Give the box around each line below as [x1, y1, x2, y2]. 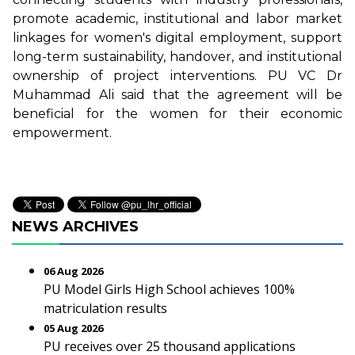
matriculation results [44, 300, 167, 317]
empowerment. [13, 124, 112, 140]
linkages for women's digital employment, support [13, 29, 342, 45]
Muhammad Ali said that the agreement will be [13, 86, 342, 102]
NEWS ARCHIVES [12, 218, 139, 235]
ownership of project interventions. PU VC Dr [13, 67, 342, 83]
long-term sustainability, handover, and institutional [13, 48, 342, 64]
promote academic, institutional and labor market [13, 10, 342, 26]
